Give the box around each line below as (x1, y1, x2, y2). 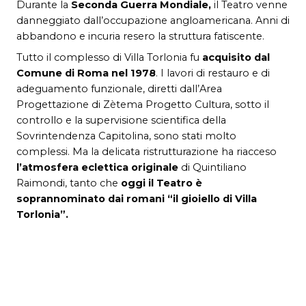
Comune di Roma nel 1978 (16, 66, 156, 79)
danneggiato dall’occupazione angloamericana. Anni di (16, 14, 290, 27)
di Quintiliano (181, 161, 247, 173)
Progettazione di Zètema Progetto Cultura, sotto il (16, 98, 269, 111)
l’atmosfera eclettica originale (16, 161, 181, 173)
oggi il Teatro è (121, 176, 202, 189)
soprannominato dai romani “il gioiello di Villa (16, 192, 257, 205)
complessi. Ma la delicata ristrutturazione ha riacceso (16, 145, 277, 158)
